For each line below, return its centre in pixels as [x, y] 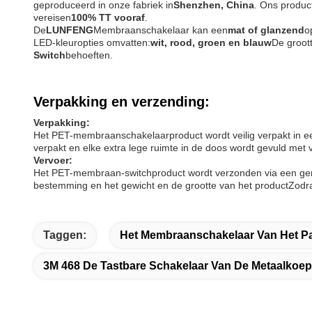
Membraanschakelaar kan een [161, 30]
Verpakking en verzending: [122, 102]
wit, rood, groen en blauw [211, 42]
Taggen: [65, 235]
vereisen [52, 17]
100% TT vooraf [108, 17]
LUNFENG [70, 30]
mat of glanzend [266, 30]
